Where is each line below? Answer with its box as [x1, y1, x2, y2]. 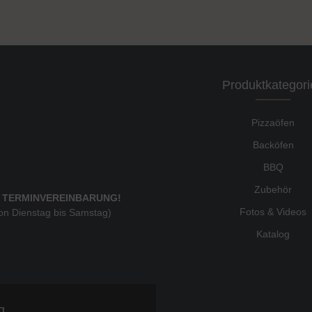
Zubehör [254, 183, 292, 195]
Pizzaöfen [251, 116, 295, 128]
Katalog [256, 228, 290, 240]
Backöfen [252, 139, 294, 150]
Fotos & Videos [240, 205, 306, 217]
